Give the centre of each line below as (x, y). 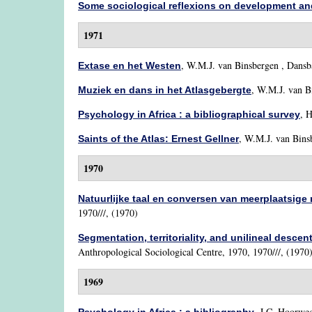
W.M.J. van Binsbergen (233, 65)
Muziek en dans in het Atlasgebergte (165, 90)
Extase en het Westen (130, 65)
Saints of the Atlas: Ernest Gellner (158, 139)
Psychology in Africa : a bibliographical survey (189, 114)
